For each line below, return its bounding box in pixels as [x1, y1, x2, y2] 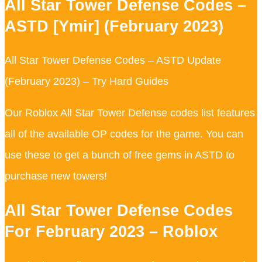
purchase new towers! [5, 170, 107, 182]
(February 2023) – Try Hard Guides [5, 75, 168, 88]
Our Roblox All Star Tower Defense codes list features [5, 107, 255, 119]
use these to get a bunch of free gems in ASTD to [5, 149, 235, 161]
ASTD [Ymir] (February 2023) [5, 17, 223, 35]
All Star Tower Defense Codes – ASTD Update [5, 54, 221, 67]
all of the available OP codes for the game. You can [5, 128, 243, 140]
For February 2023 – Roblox [5, 222, 218, 240]
